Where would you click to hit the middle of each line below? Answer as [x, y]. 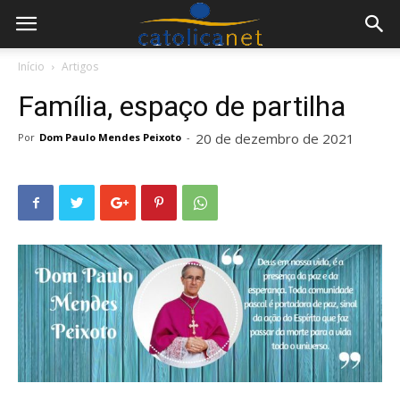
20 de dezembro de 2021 [275, 138]
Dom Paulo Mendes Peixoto [110, 137]
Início [31, 67]
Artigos [80, 67]
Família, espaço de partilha [182, 106]
